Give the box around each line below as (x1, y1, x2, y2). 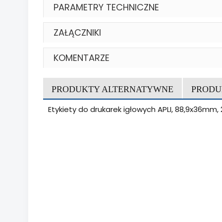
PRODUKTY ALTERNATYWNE (52, 84, 173, 94)
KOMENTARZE (54, 51, 110, 64)
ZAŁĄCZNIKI (54, 26, 101, 39)
